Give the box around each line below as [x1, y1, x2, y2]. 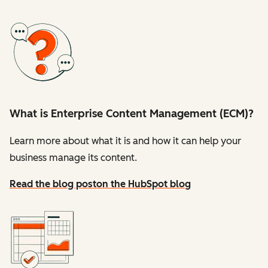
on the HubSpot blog [96, 178, 191, 190]
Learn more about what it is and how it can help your [10, 135, 241, 147]
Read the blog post [10, 178, 96, 190]
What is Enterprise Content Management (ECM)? [10, 106, 254, 120]
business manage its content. [10, 151, 137, 163]
